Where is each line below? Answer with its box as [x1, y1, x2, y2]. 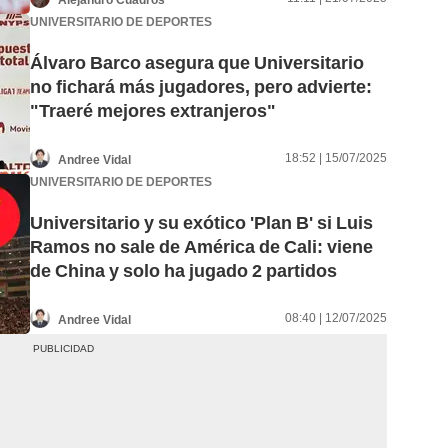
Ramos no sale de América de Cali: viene [30, 236, 373, 258]
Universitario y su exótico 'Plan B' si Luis [30, 212, 373, 234]
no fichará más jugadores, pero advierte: [30, 76, 372, 98]
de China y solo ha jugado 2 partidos [30, 260, 337, 282]
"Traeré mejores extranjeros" [30, 100, 276, 122]
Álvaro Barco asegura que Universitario [30, 52, 364, 74]
